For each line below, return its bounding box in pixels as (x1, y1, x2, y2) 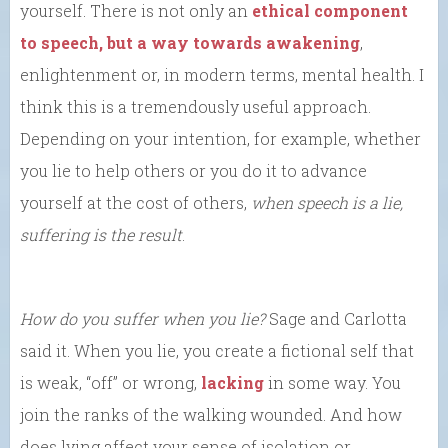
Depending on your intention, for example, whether (20, 128, 421, 150)
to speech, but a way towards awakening (20, 32, 360, 54)
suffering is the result (20, 224, 182, 246)
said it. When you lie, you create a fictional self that (20, 340, 414, 362)
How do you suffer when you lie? (20, 308, 265, 330)
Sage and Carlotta (265, 308, 407, 330)
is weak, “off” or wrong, (20, 372, 201, 394)
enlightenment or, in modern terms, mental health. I (20, 64, 424, 86)
